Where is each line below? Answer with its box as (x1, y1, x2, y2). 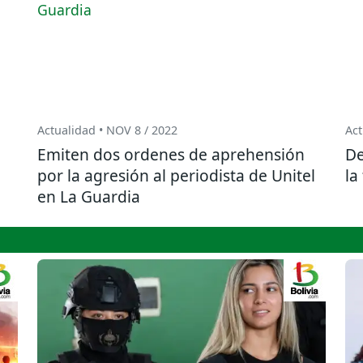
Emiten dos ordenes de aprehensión (37, 143, 305, 166)
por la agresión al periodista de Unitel (37, 164, 315, 187)
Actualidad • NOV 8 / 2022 (37, 122, 177, 139)
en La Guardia (37, 186, 140, 208)
